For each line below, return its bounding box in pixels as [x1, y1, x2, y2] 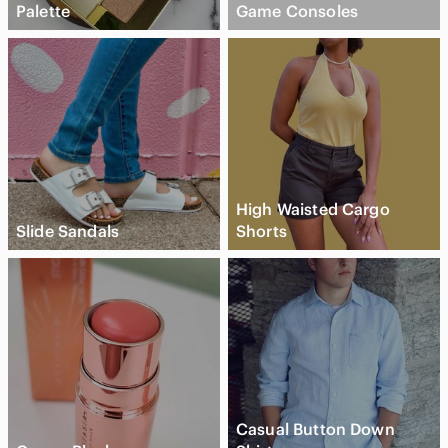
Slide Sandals [16, 221, 119, 242]
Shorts [236, 221, 287, 242]
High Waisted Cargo [236, 199, 390, 220]
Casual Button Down [236, 419, 395, 440]
